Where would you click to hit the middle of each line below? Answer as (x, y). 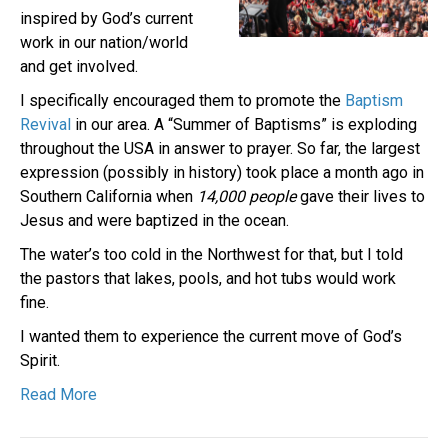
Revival (45, 124)
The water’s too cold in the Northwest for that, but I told (211, 254)
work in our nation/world (104, 42)
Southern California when (108, 196)
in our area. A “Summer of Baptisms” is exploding (244, 124)
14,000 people (246, 196)
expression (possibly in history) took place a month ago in (222, 172)
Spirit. (40, 360)
